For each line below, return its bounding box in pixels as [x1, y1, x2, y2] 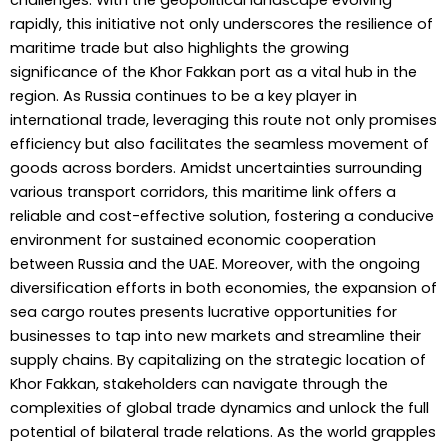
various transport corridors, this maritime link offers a [10, 182, 396, 203]
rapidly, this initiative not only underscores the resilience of [10, 14, 433, 35]
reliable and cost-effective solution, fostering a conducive [10, 206, 434, 227]
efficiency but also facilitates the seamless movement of [10, 134, 429, 155]
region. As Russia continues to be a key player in [10, 86, 357, 107]
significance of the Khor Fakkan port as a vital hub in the [10, 62, 417, 83]
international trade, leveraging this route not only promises [10, 110, 437, 131]
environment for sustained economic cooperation [10, 230, 376, 251]
